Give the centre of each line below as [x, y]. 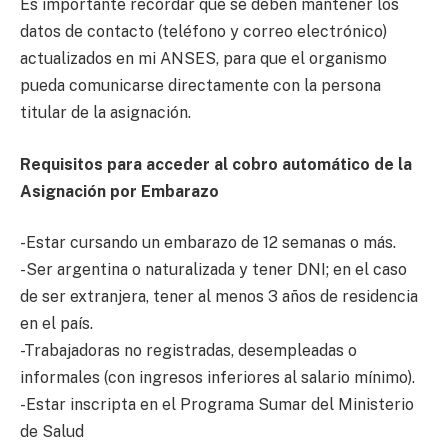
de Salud [52, 432]
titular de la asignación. [105, 113]
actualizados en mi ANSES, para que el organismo [203, 59]
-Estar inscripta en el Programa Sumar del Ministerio [217, 405]
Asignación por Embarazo [119, 191]
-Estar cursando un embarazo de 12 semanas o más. [208, 243]
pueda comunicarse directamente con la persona [200, 86]
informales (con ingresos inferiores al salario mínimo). [217, 378]
